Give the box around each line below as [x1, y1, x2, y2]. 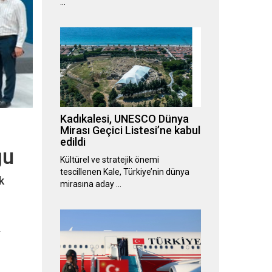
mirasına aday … [59, 179, 121, 189]
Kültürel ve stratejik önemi [59, 155, 159, 165]
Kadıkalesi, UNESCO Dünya [59, 112, 189, 126]
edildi [59, 135, 86, 149]
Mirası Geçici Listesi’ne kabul [59, 124, 200, 137]
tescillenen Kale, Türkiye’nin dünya [59, 167, 189, 177]
